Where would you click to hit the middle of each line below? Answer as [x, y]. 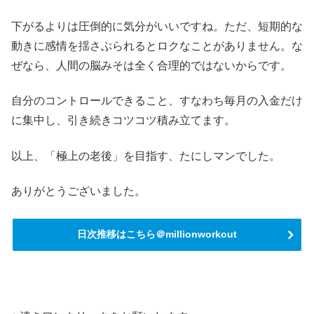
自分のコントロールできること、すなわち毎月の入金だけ [157, 101]
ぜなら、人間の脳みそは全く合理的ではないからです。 [151, 65]
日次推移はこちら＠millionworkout [157, 234]
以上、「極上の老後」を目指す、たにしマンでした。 [146, 156]
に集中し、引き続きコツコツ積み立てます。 [123, 121]
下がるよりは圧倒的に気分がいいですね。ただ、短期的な [157, 26]
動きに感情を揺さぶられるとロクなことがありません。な [157, 46]
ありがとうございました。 [78, 191]
